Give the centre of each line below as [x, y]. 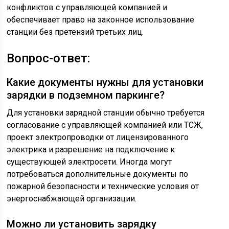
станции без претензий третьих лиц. [75, 32]
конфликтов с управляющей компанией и [87, 7]
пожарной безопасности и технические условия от [103, 186]
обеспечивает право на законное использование [101, 20]
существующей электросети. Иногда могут [89, 162]
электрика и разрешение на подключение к [91, 150]
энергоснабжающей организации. [72, 199]
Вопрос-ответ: [49, 58]
